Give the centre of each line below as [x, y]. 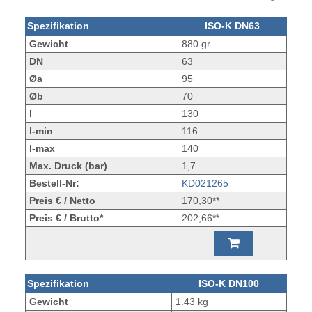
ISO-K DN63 [232, 26]
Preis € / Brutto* [66, 218]
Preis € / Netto [62, 201]
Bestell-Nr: [54, 184]
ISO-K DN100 [229, 284]
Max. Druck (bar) [68, 166]
